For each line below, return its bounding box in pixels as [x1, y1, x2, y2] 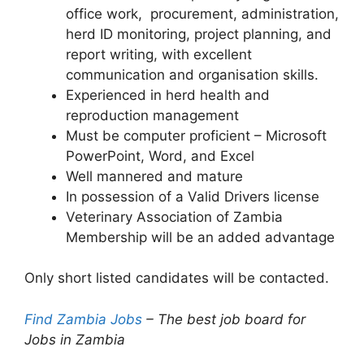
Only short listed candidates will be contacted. [24, 270, 329, 286]
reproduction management [66, 106, 239, 123]
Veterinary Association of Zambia [66, 208, 283, 225]
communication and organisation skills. [66, 66, 318, 83]
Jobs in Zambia [24, 331, 125, 348]
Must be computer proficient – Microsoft [66, 127, 327, 144]
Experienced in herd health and [66, 86, 270, 103]
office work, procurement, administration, [66, 5, 339, 22]
